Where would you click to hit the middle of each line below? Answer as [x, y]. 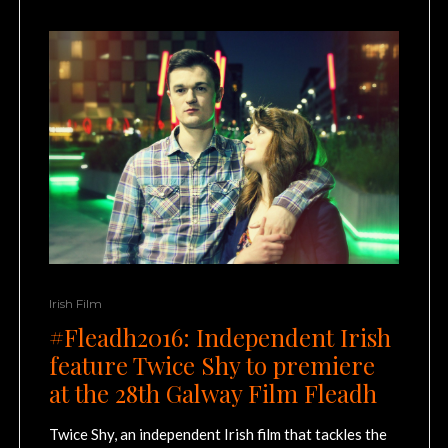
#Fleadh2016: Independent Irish [220, 336]
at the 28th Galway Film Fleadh [213, 392]
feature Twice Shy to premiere [212, 364]
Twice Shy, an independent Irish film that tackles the [218, 433]
